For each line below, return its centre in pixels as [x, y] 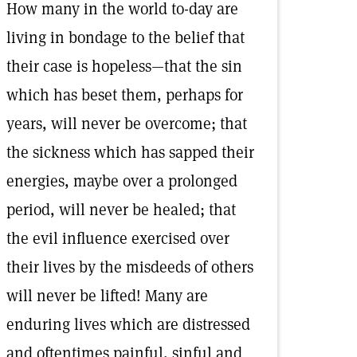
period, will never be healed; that [121, 210]
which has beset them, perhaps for [125, 95]
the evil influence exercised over [118, 238]
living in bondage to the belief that [126, 37]
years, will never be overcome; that [127, 124]
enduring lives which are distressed [128, 324]
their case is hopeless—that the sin [124, 66]
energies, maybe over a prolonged [122, 181]
